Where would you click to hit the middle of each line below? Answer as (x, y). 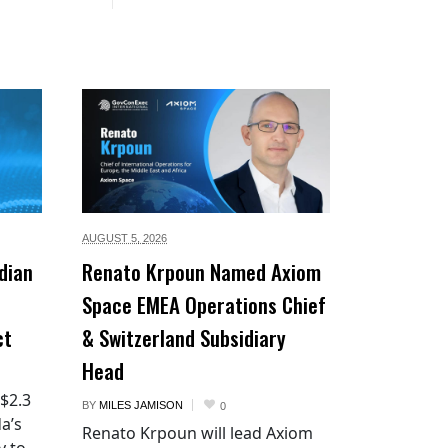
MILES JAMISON (141, 404)
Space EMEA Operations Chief (204, 304)
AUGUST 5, (112, 237)
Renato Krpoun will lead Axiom (197, 432)
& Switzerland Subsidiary (184, 337)
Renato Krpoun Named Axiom (201, 271)
